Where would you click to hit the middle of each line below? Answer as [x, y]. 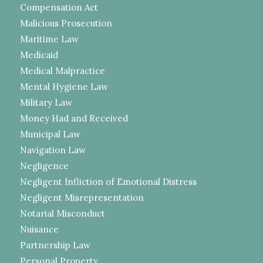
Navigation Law [53, 150]
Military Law [46, 102]
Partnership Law [55, 245]
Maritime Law [49, 39]
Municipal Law [50, 134]
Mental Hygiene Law [64, 87]
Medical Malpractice [62, 71]
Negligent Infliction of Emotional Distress [108, 182]
